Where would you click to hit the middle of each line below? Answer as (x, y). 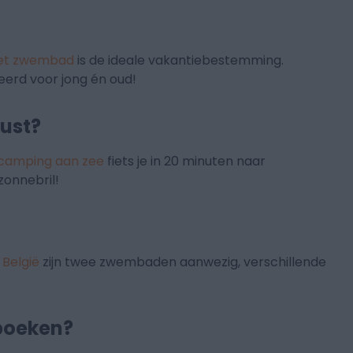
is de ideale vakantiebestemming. (179, 61)
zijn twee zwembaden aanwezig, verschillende (183, 262)
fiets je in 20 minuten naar (185, 162)
